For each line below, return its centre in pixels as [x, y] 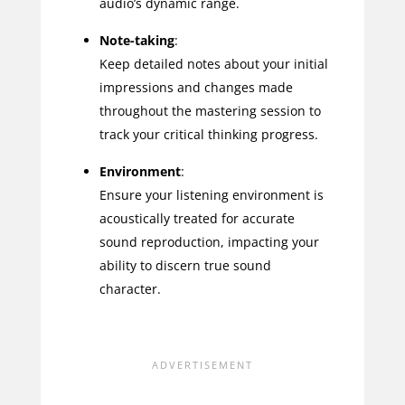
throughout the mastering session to [210, 110]
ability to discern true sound [185, 265]
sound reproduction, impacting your [209, 241]
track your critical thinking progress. [208, 134]
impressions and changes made [196, 87]
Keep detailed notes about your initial [213, 63]
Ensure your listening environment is [211, 194]
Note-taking [137, 40]
